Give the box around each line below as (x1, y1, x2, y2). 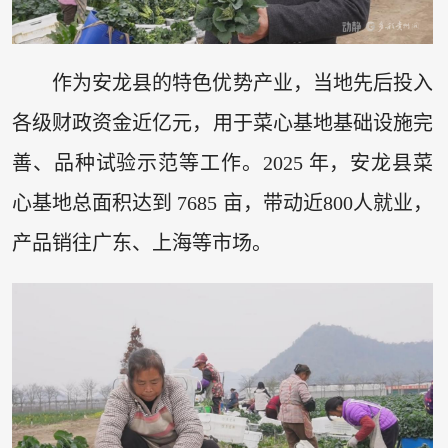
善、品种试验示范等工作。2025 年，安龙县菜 (11, 152, 434, 175)
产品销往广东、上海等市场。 (11, 232, 272, 255)
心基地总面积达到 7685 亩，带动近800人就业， (11, 192, 434, 215)
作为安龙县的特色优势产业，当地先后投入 (51, 72, 434, 95)
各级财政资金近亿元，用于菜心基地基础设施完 (11, 112, 434, 135)
